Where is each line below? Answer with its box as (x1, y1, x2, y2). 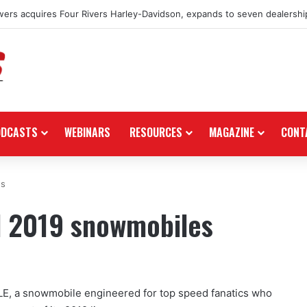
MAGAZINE (209, 123, 254, 140)
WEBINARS (64, 123, 110, 140)
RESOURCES (130, 123, 182, 140)
